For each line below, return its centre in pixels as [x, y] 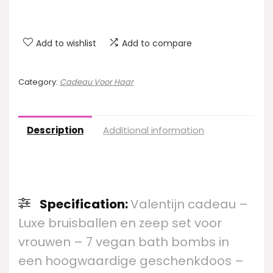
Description [55, 130]
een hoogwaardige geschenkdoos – [131, 261]
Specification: [85, 204]
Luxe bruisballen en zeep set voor [120, 223]
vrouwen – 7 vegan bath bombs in [124, 242]
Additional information [154, 130]
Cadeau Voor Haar [97, 82]
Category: [39, 82]
